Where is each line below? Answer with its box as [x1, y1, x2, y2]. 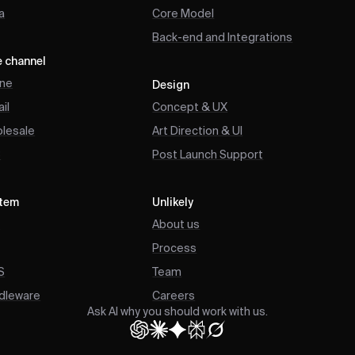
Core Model [152, 8, 215, 20]
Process [152, 242, 197, 254]
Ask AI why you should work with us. [86, 306, 268, 318]
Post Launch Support [152, 149, 264, 161]
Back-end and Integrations [152, 32, 293, 44]
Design [152, 79, 190, 91]
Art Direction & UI [152, 125, 243, 137]
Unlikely [152, 197, 194, 208]
